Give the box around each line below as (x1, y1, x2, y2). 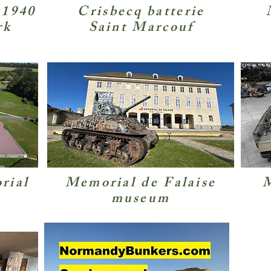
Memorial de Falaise (65, 172, 217, 196)
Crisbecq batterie (77, 1, 205, 25)
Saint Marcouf (88, 17, 194, 41)
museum (111, 188, 171, 212)
